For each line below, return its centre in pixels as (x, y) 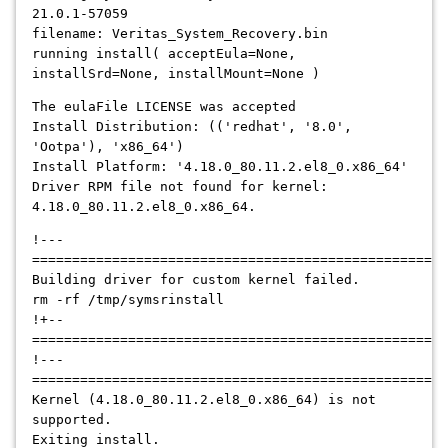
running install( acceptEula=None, (164, 53)
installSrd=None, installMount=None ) (176, 73)
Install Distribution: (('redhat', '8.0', (192, 126)
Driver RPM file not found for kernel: (180, 186)
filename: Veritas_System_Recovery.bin (180, 33)
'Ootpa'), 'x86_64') (108, 146)
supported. (72, 419)
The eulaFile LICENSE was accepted (164, 106)
